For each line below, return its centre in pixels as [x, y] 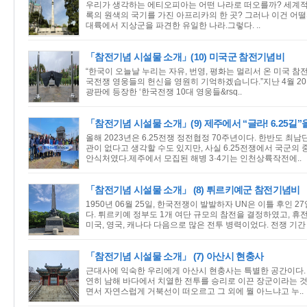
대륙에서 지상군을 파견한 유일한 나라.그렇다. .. [173, 25]
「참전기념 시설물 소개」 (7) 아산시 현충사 [175, 256]
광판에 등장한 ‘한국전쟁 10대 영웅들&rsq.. [164, 92]
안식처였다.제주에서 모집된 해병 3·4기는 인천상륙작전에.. [194, 158]
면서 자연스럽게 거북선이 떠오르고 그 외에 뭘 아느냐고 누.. [195, 291]
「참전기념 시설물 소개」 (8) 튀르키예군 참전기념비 [193, 190]
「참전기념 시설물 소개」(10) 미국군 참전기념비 [185, 57]
